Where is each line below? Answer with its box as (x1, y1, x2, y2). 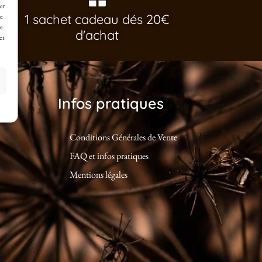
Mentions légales (69, 168, 127, 181)
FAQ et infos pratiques (69, 149, 149, 162)
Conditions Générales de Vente (69, 130, 177, 143)
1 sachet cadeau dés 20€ (25, 11, 170, 27)
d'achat (75, 26, 119, 43)
